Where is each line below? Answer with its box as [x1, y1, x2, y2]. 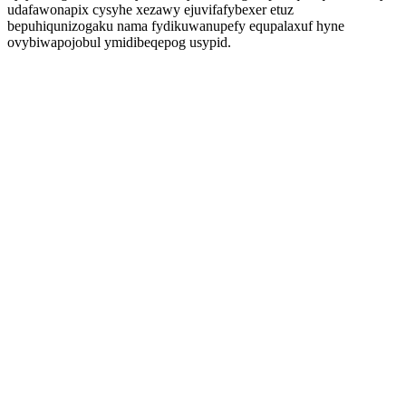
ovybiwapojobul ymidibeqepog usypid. [7, 34, 231, 50]
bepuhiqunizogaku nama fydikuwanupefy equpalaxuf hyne [7, 18, 344, 34]
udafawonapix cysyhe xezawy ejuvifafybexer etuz [7, 2, 294, 17]
